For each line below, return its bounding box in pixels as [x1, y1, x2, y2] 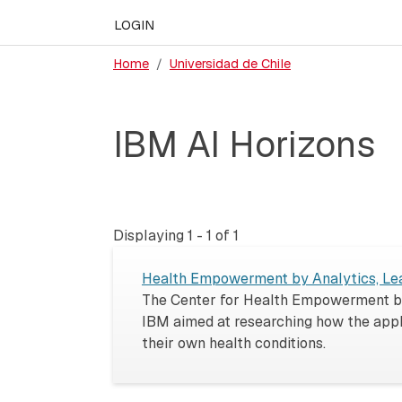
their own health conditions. [142, 333, 326, 353]
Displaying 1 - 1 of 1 [113, 225, 239, 245]
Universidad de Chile [170, 55, 291, 72]
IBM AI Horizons [113, 120, 375, 168]
